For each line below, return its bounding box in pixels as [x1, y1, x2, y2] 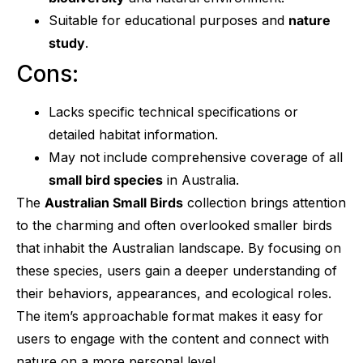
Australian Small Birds [45, 194, 183, 211]
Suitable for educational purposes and [49, 11, 288, 28]
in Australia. [163, 171, 239, 188]
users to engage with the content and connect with [16, 330, 329, 347]
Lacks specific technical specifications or [49, 103, 298, 120]
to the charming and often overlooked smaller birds [16, 216, 332, 233]
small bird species [49, 171, 163, 188]
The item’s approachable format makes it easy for [16, 307, 323, 324]
